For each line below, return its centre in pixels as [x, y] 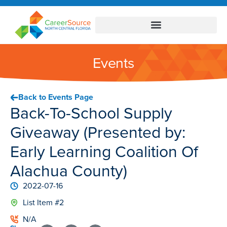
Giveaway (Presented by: [98, 133]
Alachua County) [69, 171]
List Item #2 [43, 203]
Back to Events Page [56, 97]
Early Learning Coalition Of [104, 152]
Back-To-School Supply [91, 113]
